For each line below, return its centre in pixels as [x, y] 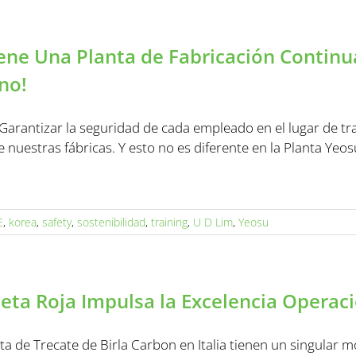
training [169, 222]
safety [57, 222]
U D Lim [213, 222]
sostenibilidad [111, 222]
